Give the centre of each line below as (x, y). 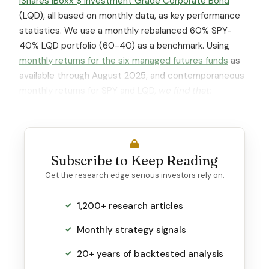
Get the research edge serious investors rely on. (134, 175)
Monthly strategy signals (131, 230)
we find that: (185, 90)
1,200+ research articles (130, 206)
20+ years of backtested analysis (150, 254)
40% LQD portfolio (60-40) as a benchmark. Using (124, 45)
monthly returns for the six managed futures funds (124, 60)
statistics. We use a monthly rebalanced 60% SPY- (125, 30)
